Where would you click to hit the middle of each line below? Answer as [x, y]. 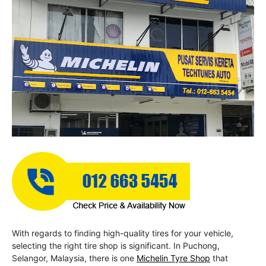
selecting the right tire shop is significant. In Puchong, [116, 246]
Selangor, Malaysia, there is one [74, 258]
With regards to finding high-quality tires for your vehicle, [123, 233]
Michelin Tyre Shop [173, 258]
